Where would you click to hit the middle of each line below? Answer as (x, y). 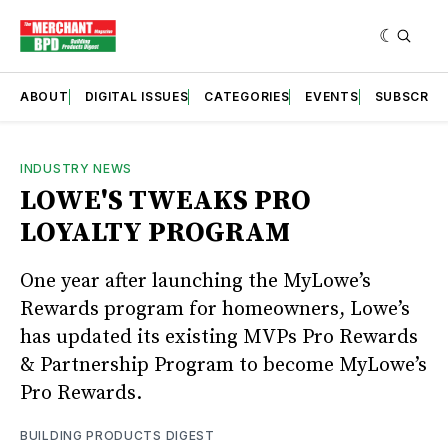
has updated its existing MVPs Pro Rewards (219, 337)
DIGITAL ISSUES (136, 96)
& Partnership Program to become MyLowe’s (223, 365)
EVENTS (332, 96)
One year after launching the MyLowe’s (195, 281)
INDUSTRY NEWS (76, 168)
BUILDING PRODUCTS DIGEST (117, 435)
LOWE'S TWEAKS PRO (165, 200)
